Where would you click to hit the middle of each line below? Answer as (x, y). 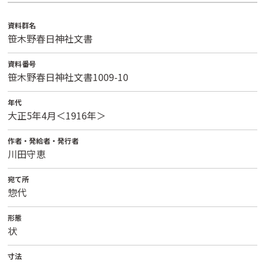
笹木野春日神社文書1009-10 (68, 77)
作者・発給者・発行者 (43, 140)
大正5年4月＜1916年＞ (57, 115)
